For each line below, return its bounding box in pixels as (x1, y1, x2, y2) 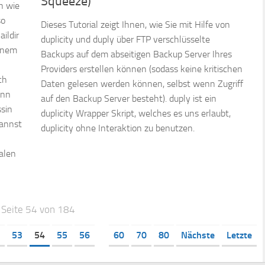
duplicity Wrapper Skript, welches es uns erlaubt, (41, 107, 231, 119)
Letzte (227, 229, 252, 241)
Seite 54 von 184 (1, 203, 75, 215)
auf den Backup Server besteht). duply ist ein (41, 92, 216, 104)
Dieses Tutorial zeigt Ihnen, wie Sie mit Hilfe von (41, 18, 230, 30)
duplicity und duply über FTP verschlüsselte (41, 33, 210, 45)
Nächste (181, 229, 215, 241)
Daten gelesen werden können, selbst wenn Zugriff (41, 77, 243, 89)
